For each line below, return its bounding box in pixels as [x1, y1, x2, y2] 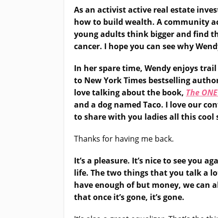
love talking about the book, [74, 87, 186, 98]
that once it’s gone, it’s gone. [74, 192, 184, 202]
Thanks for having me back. [74, 133, 174, 144]
